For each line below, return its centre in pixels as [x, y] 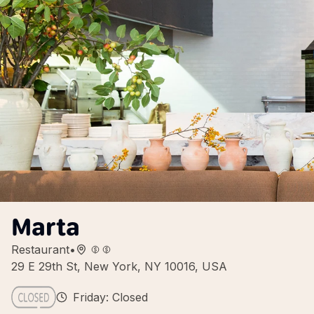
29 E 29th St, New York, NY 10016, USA [119, 266]
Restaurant [40, 250]
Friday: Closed [110, 297]
